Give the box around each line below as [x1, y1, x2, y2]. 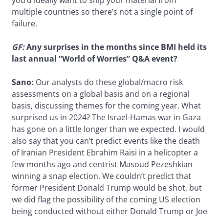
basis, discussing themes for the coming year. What [12, 100, 201, 111]
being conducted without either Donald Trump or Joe [12, 205, 207, 217]
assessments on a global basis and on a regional [12, 88, 190, 99]
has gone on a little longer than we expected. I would [12, 123, 205, 134]
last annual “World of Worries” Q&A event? [12, 53, 177, 64]
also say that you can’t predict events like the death [12, 135, 200, 146]
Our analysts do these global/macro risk [36, 76, 183, 88]
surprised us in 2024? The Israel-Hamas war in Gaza [12, 111, 201, 123]
